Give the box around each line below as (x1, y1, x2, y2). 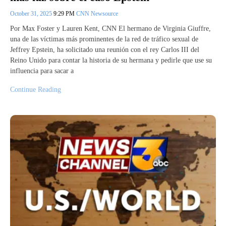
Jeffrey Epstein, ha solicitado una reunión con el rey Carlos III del (10, 45, 199, 53)
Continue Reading (10, 85, 61, 93)
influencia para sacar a (10, 67, 74, 75)
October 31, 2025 (10, 10, 53, 17)
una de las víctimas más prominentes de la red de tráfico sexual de (10, 35, 198, 43)
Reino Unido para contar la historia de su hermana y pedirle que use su (10, 56, 212, 64)
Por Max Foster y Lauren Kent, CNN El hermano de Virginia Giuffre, (10, 24, 211, 32)
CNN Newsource (76, 10, 118, 17)
